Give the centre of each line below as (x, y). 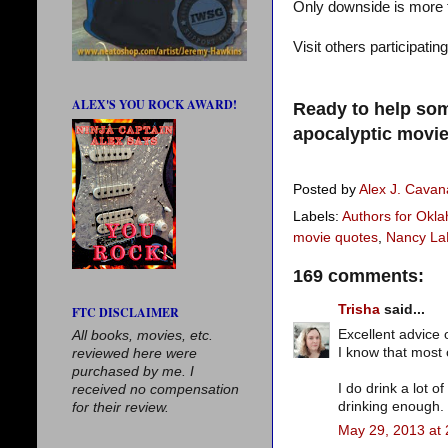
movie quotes (335, 238)
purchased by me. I (133, 371)
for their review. (120, 407)
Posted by (326, 189)
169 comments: (358, 276)
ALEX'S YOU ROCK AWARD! (154, 104)
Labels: (317, 217)
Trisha (359, 309)
